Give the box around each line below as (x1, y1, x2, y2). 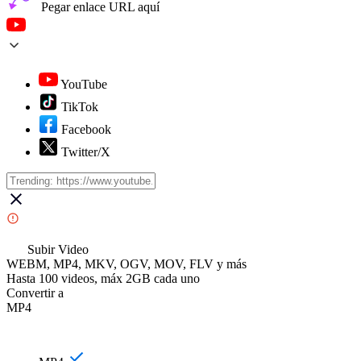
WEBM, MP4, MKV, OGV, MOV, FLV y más (6, 256, 247, 271)
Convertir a (6, 285, 64, 300)
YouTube (60, 77, 107, 91)
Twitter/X (61, 144, 110, 159)
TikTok (61, 99, 98, 114)
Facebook (61, 122, 111, 136)
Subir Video (27, 242, 89, 256)
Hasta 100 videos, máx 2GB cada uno (6, 271, 200, 285)
